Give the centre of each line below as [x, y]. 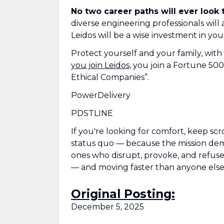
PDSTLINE [93, 113]
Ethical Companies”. [110, 77]
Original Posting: [123, 194]
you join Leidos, [101, 65]
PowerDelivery [101, 95]
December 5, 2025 [107, 207]
